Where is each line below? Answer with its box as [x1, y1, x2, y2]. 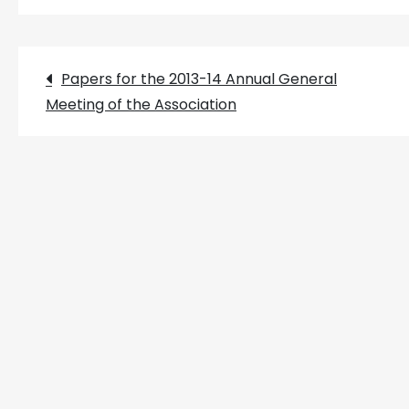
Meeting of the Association [46, 94, 236, 116]
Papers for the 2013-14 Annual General [61, 68, 337, 90]
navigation [45, 110, 251, 165]
